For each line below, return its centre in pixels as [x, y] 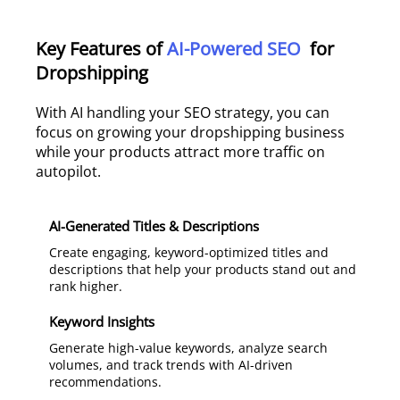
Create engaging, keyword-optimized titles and [189, 252]
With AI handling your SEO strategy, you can [183, 112]
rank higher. [86, 286]
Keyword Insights [102, 321]
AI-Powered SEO [236, 49]
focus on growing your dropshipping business [190, 132]
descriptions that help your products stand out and [203, 269]
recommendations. [105, 382]
